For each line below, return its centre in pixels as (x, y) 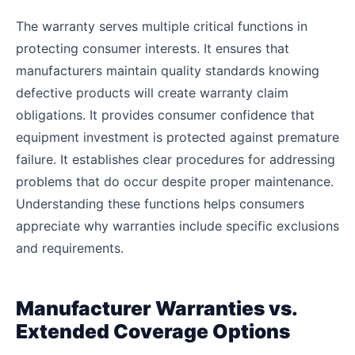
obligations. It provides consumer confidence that (165, 115)
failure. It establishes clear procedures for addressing (176, 160)
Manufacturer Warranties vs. (157, 309)
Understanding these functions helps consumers (160, 204)
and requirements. (70, 248)
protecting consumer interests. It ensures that (153, 49)
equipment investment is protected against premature (177, 137)
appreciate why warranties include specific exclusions (177, 226)
